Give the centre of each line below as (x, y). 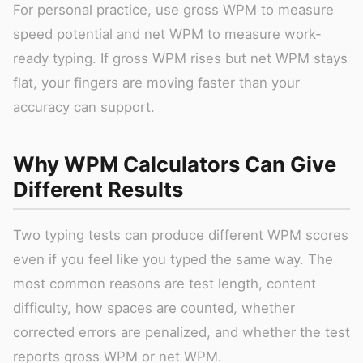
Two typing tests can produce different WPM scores (181, 235)
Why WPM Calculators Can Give (175, 164)
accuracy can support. (84, 107)
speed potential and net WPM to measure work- (167, 34)
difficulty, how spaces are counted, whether (154, 307)
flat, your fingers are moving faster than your (156, 82)
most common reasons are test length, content (164, 283)
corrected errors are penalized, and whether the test (181, 332)
